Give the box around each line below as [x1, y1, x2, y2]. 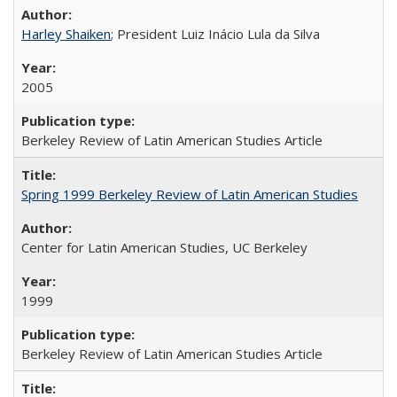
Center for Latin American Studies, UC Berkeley [21, 237, 307, 256]
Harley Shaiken [21, 24, 111, 43]
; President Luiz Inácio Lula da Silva [111, 24, 320, 43]
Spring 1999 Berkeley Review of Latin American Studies [21, 184, 358, 203]
